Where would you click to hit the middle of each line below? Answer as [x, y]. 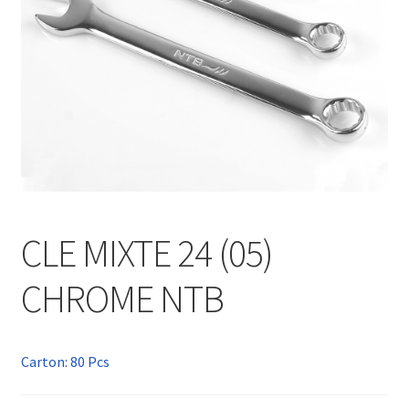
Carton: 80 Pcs [65, 362]
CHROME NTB [122, 299]
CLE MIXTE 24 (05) [147, 253]
